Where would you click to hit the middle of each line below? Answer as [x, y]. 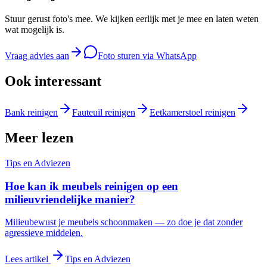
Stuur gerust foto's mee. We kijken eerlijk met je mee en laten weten [132, 19]
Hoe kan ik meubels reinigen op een [91, 186]
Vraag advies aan [37, 56]
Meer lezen [39, 138]
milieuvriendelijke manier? [70, 199]
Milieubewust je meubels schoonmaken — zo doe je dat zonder [124, 222]
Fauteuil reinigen [104, 113]
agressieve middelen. [44, 233]
